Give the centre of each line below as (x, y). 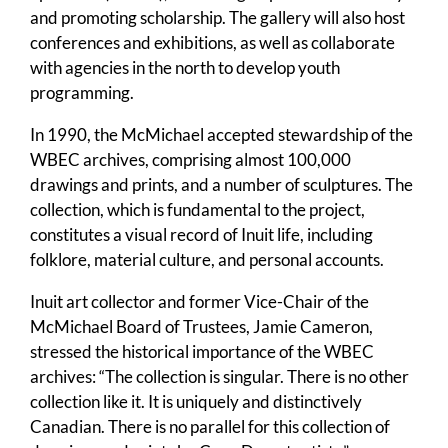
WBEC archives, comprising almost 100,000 (190, 160)
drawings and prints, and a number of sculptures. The (221, 185)
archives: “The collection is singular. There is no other (219, 377)
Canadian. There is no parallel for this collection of (210, 427)
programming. (82, 93)
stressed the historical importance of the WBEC (202, 352)
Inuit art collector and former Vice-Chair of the (199, 302)
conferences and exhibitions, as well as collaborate (212, 43)
